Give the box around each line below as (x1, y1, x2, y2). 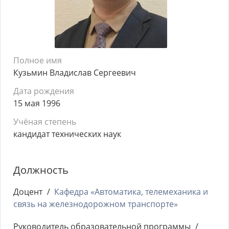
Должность (13, 163, 68, 177)
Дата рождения (13, 85, 74, 97)
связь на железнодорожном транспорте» (13, 198, 178, 210)
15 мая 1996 (13, 98, 60, 109)
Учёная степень (13, 116, 76, 127)
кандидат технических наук (13, 128, 121, 140)
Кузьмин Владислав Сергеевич (13, 67, 136, 78)
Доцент (13, 186, 42, 197)
